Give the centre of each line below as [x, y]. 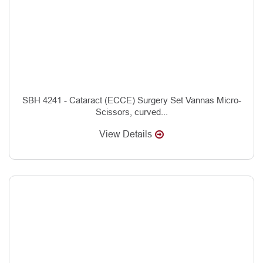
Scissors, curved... [131, 112]
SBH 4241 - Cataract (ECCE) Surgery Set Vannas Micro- [131, 100]
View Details [126, 134]
